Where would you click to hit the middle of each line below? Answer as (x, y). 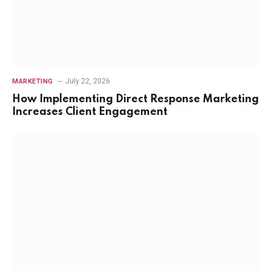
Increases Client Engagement (90, 112)
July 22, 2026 (87, 81)
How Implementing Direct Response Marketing (135, 100)
